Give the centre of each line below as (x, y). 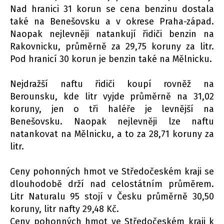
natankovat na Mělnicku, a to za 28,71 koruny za (112, 134)
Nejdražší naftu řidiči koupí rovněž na (112, 84)
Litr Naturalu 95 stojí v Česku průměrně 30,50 (112, 197)
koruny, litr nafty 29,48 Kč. (64, 209)
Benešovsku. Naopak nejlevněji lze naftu (112, 122)
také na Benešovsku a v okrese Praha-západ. (112, 22)
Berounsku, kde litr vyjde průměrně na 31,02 (112, 97)
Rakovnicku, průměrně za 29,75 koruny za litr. (112, 47)
